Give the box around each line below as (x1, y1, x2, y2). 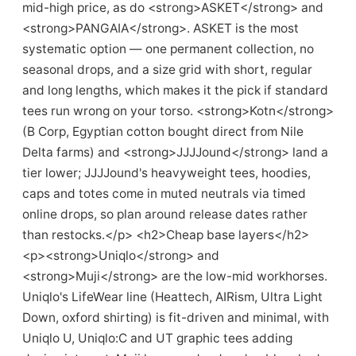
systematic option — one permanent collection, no (22, 41, 314, 56)
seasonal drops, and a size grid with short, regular (22, 62, 312, 77)
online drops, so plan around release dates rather (22, 207, 308, 222)
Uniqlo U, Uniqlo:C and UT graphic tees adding (22, 331, 292, 346)
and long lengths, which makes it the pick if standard (22, 83, 328, 98)
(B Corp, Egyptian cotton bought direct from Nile (22, 124, 304, 139)
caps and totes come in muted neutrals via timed (22, 186, 306, 201)
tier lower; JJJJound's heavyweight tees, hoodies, (22, 165, 311, 180)
